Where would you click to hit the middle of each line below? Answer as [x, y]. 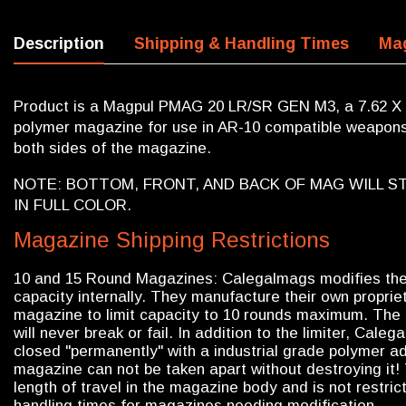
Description [59, 43]
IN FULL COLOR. [72, 205]
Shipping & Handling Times [242, 43]
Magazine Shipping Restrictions [172, 239]
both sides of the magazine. [112, 148]
